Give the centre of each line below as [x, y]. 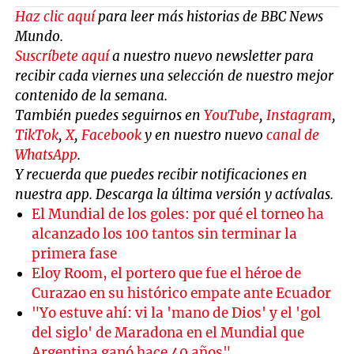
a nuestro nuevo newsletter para [212, 56]
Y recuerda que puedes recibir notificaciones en [162, 175]
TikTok [37, 136]
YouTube [232, 116]
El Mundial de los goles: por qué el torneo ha [178, 215]
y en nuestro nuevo [204, 136]
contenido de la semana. [92, 96]
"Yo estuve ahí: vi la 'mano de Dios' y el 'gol [177, 313]
